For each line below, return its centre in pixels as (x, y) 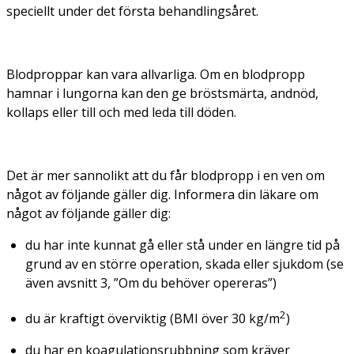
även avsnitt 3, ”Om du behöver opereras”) (151, 282)
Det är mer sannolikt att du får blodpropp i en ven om (166, 175)
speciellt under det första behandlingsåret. (132, 11)
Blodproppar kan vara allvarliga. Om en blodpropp (156, 74)
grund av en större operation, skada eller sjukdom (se (185, 264)
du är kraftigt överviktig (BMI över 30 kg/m (153, 319)
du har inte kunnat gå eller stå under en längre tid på (183, 245)
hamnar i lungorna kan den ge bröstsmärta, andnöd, (162, 93)
